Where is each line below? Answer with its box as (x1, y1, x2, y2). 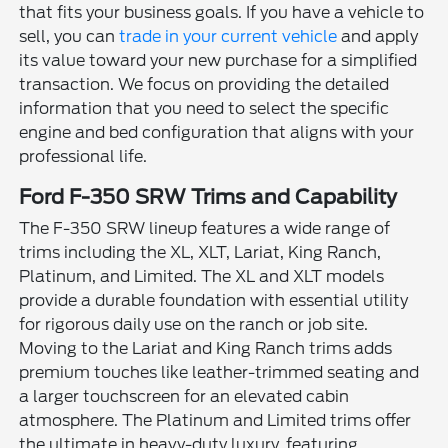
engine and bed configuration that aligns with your (19, 122, 415, 142)
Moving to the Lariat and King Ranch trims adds (19, 338, 393, 358)
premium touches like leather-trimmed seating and (19, 362, 420, 382)
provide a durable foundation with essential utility (19, 290, 409, 310)
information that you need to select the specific (19, 98, 390, 118)
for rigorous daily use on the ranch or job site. (19, 314, 369, 334)
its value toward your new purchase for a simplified (19, 50, 418, 70)
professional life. (19, 146, 148, 166)
